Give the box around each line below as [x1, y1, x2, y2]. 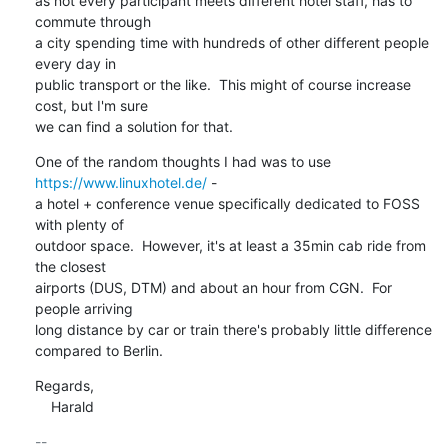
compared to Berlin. [34, 341, 163, 359]
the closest [34, 257, 106, 275]
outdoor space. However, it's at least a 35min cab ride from [34, 236, 426, 254]
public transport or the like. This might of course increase [34, 75, 411, 93]
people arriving [34, 299, 133, 317]
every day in [34, 54, 116, 72]
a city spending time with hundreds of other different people [34, 33, 429, 51]
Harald [50, 397, 94, 415]
